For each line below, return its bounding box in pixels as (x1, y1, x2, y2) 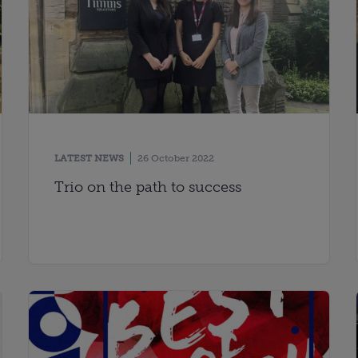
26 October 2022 (137, 153, 214, 165)
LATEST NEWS (54, 153, 124, 165)
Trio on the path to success (54, 178, 241, 197)
